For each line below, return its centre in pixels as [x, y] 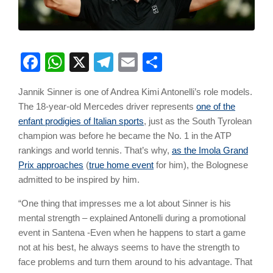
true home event [121, 165]
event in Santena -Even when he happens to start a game [132, 233]
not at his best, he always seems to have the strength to [129, 247]
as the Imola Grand [210, 151]
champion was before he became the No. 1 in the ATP [125, 136]
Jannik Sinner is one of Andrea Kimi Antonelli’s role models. [135, 92]
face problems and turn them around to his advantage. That [135, 262]
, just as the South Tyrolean [198, 121]
